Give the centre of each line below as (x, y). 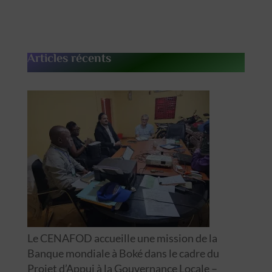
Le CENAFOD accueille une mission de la (122, 238)
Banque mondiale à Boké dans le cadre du (123, 253)
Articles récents (69, 59)
